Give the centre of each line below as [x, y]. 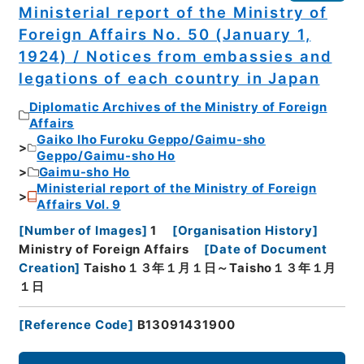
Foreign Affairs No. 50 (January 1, [165, 35]
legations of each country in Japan [169, 78]
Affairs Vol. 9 [79, 204]
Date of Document [269, 250]
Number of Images [83, 231]
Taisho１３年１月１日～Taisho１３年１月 [210, 269]
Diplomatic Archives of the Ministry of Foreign [178, 107]
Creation [47, 269]
